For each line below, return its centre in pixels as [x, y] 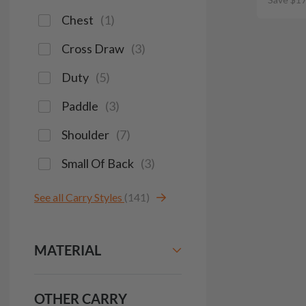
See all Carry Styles [78, 197]
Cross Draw [93, 48]
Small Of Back [98, 163]
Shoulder [85, 135]
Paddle [80, 106]
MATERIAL [68, 250]
